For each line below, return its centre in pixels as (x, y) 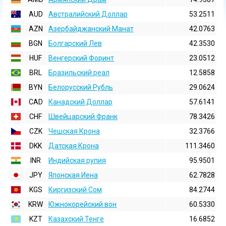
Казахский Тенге (76, 219)
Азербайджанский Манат (91, 29)
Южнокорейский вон (82, 204)
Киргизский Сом (75, 190)
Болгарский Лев (75, 43)
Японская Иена (73, 175)
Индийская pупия (77, 160)
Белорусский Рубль (81, 87)
